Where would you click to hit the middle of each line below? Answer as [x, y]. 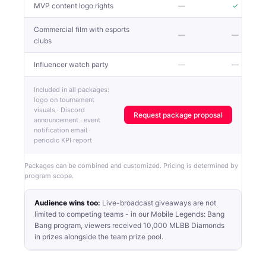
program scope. [49, 175]
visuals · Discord [59, 110]
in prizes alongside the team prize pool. [99, 236]
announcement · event [67, 120]
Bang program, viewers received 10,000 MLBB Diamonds [129, 225]
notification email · [62, 130]
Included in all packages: [72, 89]
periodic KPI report [63, 140]
